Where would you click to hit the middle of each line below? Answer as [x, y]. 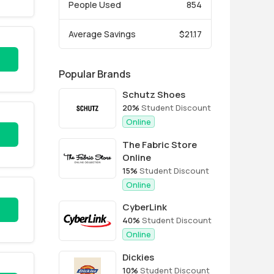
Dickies [138, 257]
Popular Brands [95, 74]
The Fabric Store [160, 145]
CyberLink [145, 207]
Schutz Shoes [154, 94]
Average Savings [102, 34]
